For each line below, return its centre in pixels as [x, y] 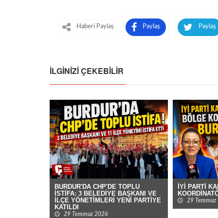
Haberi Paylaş [95, 26]
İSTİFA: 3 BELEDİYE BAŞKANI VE [106, 194]
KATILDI [67, 207]
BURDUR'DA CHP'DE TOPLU [97, 187]
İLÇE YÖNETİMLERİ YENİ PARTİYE [108, 200]
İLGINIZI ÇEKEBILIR [87, 71]
